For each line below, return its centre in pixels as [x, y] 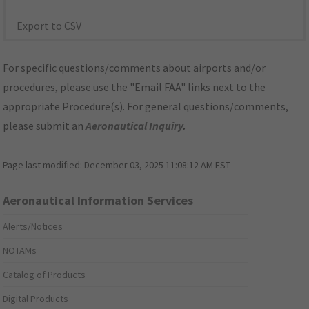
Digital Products [36, 299]
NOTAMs [20, 251]
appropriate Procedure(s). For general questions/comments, [146, 107]
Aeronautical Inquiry [134, 126]
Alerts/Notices [33, 227]
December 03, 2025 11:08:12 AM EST [158, 165]
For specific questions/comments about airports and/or [134, 68]
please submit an [44, 126]
